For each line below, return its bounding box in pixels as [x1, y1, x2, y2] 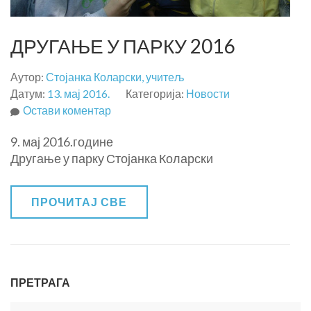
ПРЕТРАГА [10, 276, 70, 289]
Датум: [10, 87, 47, 101]
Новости [186, 87, 230, 101]
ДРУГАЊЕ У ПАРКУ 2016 [10, 34, 235, 58]
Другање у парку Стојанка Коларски [10, 151, 213, 167]
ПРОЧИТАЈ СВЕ [31, 195, 127, 209]
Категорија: [126, 87, 186, 101]
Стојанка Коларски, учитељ [46, 70, 185, 84]
